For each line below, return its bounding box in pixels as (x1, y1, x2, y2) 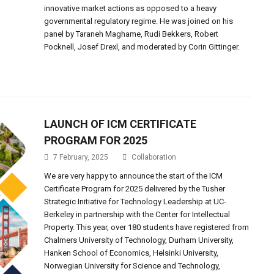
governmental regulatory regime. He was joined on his (44, 17, 234, 26)
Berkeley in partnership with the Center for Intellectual (44, 210, 231, 219)
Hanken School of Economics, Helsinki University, (44, 248, 219, 257)
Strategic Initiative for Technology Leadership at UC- (44, 197, 227, 206)
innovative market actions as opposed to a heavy (44, 4, 217, 13)
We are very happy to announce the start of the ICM (44, 171, 223, 180)
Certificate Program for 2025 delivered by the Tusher (44, 184, 226, 193)
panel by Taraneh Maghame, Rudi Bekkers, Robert (44, 29, 219, 39)
